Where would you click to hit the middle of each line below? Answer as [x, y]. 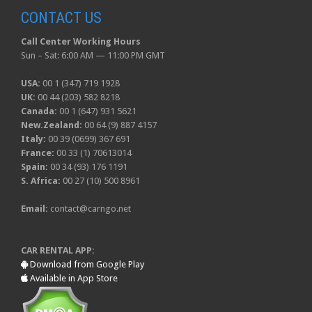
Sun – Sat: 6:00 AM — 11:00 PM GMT [93, 55]
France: [38, 153]
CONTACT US [61, 18]
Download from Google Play [87, 264]
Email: [34, 209]
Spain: [34, 167]
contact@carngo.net [91, 209]
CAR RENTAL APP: [58, 250]
